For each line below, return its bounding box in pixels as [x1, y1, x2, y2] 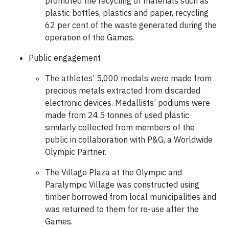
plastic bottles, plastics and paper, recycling [45, 8, 209, 18]
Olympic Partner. [45, 147, 106, 157]
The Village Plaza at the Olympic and [45, 167, 182, 177]
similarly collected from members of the [45, 122, 195, 132]
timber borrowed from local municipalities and [45, 192, 216, 202]
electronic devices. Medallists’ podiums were [45, 98, 210, 108]
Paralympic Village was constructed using [45, 179, 199, 190]
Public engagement [29, 53, 101, 63]
